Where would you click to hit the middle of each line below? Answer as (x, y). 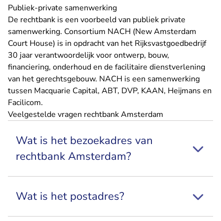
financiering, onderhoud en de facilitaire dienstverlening (107, 67)
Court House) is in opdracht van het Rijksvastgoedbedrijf (107, 43)
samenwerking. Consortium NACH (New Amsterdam (102, 31)
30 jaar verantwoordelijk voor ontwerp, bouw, (89, 55)
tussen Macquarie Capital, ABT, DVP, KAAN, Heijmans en (110, 91)
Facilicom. (25, 102)
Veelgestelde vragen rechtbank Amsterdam (86, 114)
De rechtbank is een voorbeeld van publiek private (97, 19)
